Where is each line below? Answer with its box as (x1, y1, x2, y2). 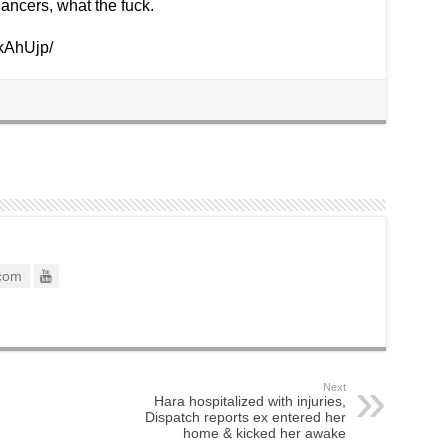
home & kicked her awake (182, 425, 346, 442)
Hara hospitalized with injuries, (153, 393, 346, 410)
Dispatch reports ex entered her (144, 409, 346, 426)
